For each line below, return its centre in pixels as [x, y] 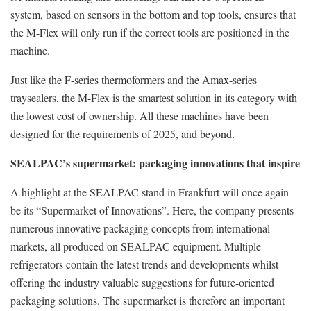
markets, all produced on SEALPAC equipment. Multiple [136, 246]
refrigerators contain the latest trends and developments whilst [144, 264]
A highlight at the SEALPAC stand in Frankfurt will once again [150, 192]
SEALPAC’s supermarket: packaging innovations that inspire [155, 162]
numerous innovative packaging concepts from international [140, 228]
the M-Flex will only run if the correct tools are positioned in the [150, 32]
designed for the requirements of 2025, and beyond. [123, 133]
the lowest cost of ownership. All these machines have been [140, 115]
